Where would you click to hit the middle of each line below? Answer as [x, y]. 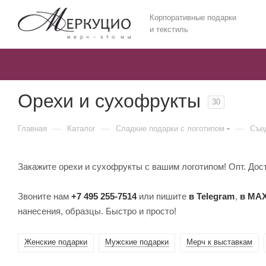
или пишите [163, 196]
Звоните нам [45, 196]
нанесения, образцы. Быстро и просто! [97, 211]
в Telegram [212, 196]
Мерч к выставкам [219, 242]
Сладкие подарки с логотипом [170, 129]
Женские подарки [56, 242]
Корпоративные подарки [193, 18]
